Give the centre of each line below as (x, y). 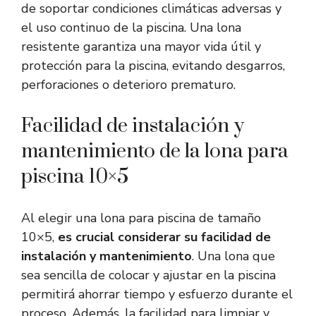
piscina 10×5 (75, 177)
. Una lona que (233, 256)
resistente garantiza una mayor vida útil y (141, 47)
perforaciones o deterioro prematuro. (128, 85)
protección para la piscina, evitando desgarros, (153, 66)
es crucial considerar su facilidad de (164, 237)
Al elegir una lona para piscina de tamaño (141, 218)
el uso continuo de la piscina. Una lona (131, 28)
